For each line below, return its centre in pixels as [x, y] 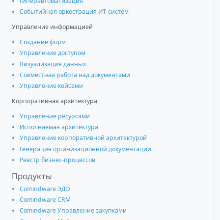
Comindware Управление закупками [73, 211]
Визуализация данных [53, 64]
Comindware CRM [45, 199]
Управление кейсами [51, 86]
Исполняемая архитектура [59, 127]
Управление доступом [53, 53]
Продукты [32, 176]
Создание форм [43, 42]
